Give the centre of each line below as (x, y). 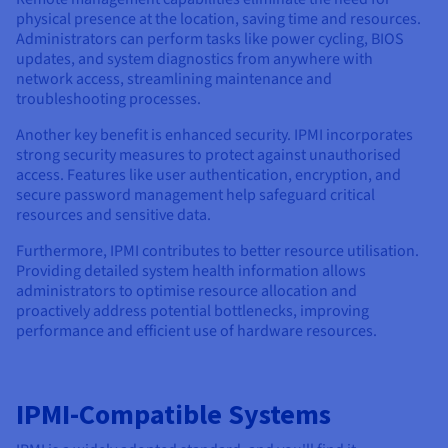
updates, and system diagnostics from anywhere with (194, 58)
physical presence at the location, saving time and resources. (218, 18)
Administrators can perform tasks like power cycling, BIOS (210, 38)
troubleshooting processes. (108, 98)
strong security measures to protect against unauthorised (208, 154)
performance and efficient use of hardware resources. (196, 330)
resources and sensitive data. (113, 214)
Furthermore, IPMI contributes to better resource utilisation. (217, 250)
